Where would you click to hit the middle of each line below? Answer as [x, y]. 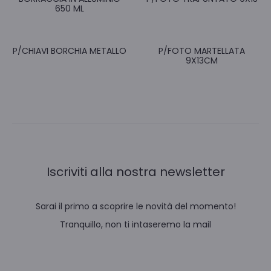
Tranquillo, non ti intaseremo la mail [135, 224]
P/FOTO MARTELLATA [202, 51]
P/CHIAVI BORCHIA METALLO [69, 51]
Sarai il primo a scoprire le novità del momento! [135, 206]
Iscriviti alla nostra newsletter [135, 171]
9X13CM [202, 60]
